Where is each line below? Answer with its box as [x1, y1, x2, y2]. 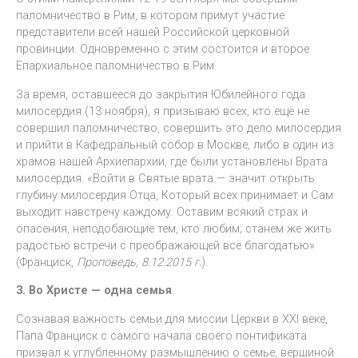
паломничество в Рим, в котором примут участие [16, 8, 284, 23]
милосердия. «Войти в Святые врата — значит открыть [16, 170, 315, 185]
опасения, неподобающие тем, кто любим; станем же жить [16, 221, 332, 236]
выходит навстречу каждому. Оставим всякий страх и [16, 204, 308, 219]
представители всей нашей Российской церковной [16, 25, 289, 40]
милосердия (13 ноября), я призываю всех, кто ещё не [16, 103, 309, 118]
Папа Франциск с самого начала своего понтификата [16, 328, 307, 343]
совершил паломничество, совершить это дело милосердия [16, 120, 341, 135]
